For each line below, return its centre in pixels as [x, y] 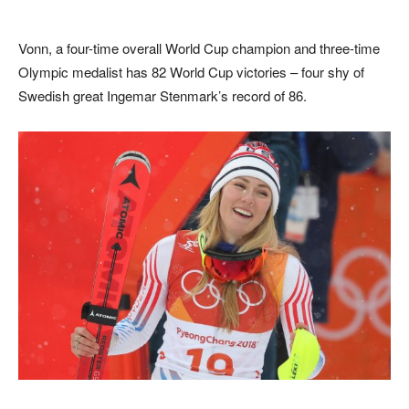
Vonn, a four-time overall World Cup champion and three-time [199, 48]
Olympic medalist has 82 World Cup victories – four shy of [191, 72]
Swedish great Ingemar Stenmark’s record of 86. [163, 96]
